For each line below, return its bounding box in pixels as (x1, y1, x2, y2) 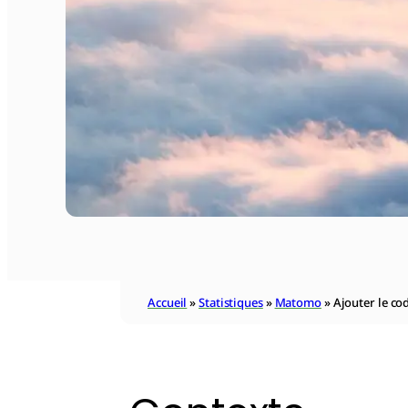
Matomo (274, 294, 321, 311)
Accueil (148, 294, 188, 311)
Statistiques (199, 294, 263, 311)
